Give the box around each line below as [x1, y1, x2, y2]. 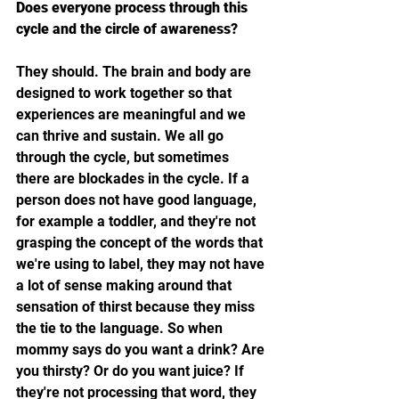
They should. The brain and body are [16, 62, 255, 80]
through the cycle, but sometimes [16, 148, 232, 166]
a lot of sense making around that [16, 276, 235, 294]
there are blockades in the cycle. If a [16, 169, 253, 187]
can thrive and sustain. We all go [16, 126, 227, 144]
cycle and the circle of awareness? [16, 20, 238, 37]
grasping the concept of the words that [16, 233, 266, 251]
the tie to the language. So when [16, 319, 226, 337]
